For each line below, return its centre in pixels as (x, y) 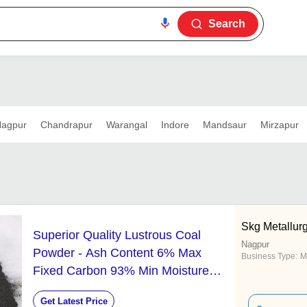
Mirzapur (279, 124)
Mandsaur (224, 124)
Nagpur (255, 245)
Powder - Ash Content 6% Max (117, 253)
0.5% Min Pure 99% (87, 289)
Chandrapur (66, 124)
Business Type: (269, 257)
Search (226, 24)
